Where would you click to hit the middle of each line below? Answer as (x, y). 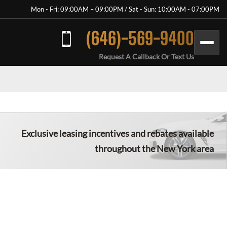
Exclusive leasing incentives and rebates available (118, 133)
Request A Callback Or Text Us (146, 56)
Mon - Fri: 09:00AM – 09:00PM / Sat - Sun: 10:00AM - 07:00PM (125, 9)
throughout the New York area (154, 148)
